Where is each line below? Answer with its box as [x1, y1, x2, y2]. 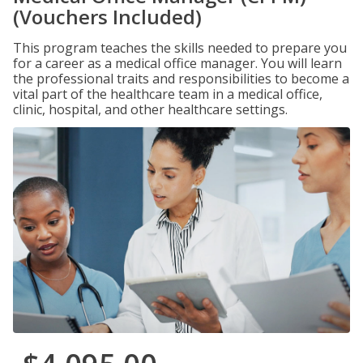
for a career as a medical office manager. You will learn [13, 54, 342, 72]
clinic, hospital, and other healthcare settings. [13, 100, 288, 118]
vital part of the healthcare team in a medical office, [13, 85, 322, 103]
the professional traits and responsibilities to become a [13, 70, 349, 88]
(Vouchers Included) [13, 3, 202, 30]
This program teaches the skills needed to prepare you [13, 39, 347, 57]
